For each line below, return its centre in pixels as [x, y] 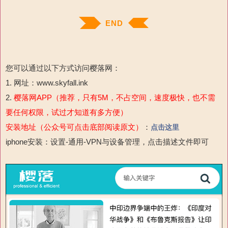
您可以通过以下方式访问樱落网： [63, 68]
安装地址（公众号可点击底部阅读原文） [74, 127]
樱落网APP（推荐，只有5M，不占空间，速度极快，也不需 [115, 97]
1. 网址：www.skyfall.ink [47, 82]
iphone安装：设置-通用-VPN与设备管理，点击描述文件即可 [107, 141]
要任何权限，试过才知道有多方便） [67, 112]
